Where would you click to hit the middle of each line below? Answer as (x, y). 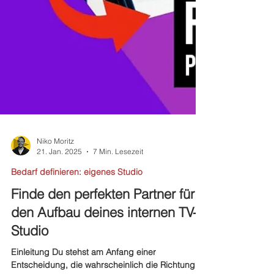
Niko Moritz (55, 239)
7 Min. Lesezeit (118, 249)
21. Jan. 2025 (59, 249)
